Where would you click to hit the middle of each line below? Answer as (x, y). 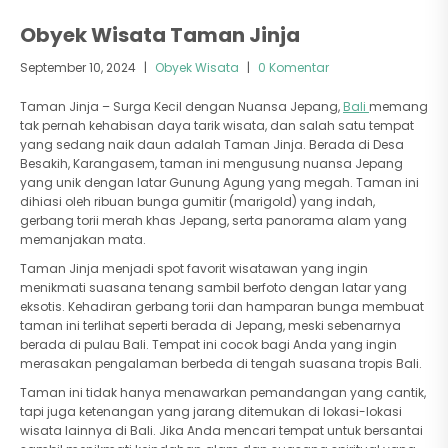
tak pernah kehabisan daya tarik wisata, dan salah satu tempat (217, 125)
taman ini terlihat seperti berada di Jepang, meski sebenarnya (210, 325)
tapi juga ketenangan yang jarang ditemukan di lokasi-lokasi (211, 411)
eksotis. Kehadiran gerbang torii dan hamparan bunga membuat (222, 306)
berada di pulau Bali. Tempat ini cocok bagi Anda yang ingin (208, 344)
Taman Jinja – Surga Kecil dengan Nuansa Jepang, (181, 106)
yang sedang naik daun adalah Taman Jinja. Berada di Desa (212, 144)
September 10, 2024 (79, 67)
